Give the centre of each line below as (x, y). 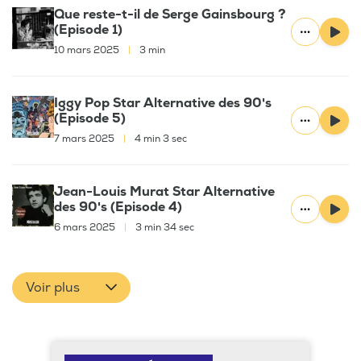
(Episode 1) (88, 30)
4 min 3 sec (160, 139)
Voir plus (53, 288)
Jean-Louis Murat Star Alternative (164, 192)
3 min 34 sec (164, 228)
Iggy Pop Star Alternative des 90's (163, 104)
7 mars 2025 (85, 139)
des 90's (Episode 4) (118, 207)
